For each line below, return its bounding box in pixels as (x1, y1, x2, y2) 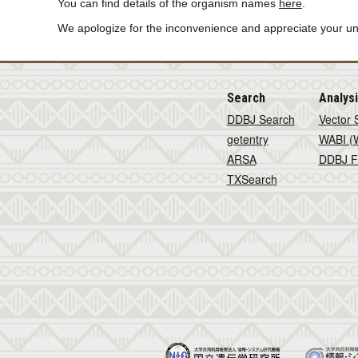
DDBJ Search (226, 111, 295, 127)
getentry (226, 131, 268, 147)
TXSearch (226, 171, 277, 187)
